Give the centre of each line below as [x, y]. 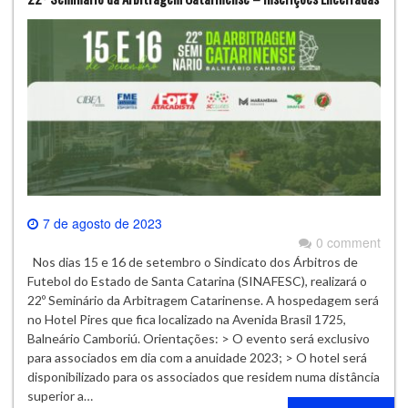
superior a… [60, 395]
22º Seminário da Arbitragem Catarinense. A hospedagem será [203, 300]
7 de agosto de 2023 [102, 223]
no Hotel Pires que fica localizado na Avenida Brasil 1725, [187, 319]
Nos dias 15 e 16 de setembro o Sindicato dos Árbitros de [193, 261]
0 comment [348, 242]
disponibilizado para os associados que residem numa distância [204, 376]
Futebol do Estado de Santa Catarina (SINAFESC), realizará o [197, 280]
